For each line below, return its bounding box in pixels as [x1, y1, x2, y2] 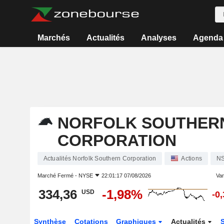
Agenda [192, 33, 223, 42]
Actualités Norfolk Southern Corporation [43, 155, 156, 162]
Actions [181, 155, 202, 162]
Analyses [140, 33, 176, 42]
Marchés [37, 33, 70, 42]
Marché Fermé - [37, 172, 78, 178]
